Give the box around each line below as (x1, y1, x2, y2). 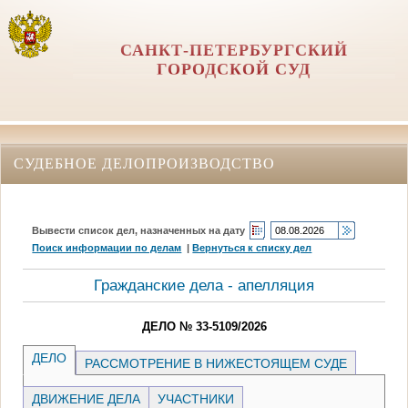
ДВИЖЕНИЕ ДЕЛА (28, 391, 145, 406)
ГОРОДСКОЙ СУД (157, 60, 311, 78)
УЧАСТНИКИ (154, 391, 239, 406)
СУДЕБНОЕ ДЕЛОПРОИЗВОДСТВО (14, 155, 275, 171)
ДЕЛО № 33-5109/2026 (141, 319, 267, 333)
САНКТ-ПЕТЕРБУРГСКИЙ (119, 41, 348, 59)
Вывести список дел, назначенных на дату (32, 224, 246, 236)
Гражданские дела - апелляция (94, 276, 314, 294)
